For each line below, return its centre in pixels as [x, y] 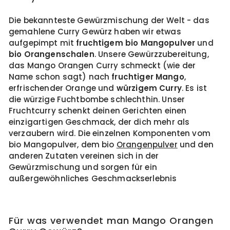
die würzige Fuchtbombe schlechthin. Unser [97, 99]
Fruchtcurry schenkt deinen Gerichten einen [98, 111]
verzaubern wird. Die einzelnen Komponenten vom [110, 133]
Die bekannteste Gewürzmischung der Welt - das [109, 20]
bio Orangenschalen [52, 54]
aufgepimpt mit [43, 43]
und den [195, 145]
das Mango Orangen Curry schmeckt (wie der [102, 65]
